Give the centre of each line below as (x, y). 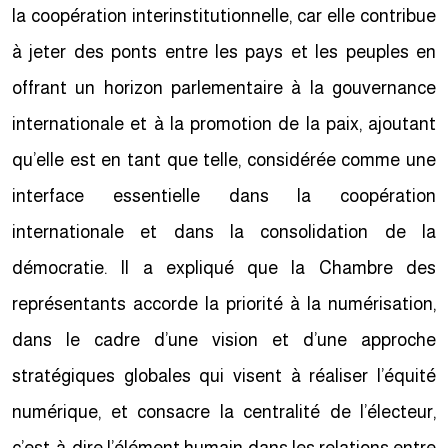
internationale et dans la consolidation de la (228, 232)
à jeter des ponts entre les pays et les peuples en (228, 52)
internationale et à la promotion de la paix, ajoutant (228, 124)
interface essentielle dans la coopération (228, 196)
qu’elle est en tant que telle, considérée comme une (228, 160)
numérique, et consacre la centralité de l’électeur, (228, 412)
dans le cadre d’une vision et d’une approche (228, 340)
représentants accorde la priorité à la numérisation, (228, 304)
